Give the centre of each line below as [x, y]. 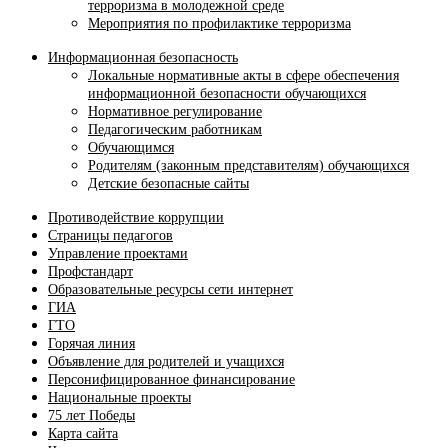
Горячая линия [91, 343]
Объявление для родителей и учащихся [166, 361]
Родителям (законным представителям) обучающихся [248, 165]
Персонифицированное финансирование [171, 379]
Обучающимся [131, 147]
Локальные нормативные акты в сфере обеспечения [243, 75]
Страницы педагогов [110, 235]
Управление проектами [118, 253]
